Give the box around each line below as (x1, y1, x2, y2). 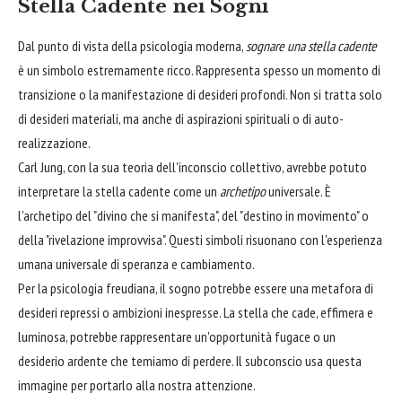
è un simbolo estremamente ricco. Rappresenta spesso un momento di (18, 60, 380, 79)
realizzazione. (18, 133, 91, 152)
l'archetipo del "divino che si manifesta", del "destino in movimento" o (18, 205, 369, 224)
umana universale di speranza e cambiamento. (18, 254, 255, 273)
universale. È (266, 181, 331, 200)
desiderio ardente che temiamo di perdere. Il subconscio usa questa (18, 351, 362, 370)
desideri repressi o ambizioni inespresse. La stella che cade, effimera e (18, 302, 373, 321)
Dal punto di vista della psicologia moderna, (18, 36, 246, 55)
